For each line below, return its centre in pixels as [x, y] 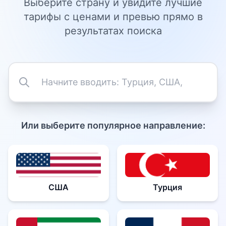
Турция [167, 187]
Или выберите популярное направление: [113, 125]
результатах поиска [113, 31]
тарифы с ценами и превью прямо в [113, 17]
